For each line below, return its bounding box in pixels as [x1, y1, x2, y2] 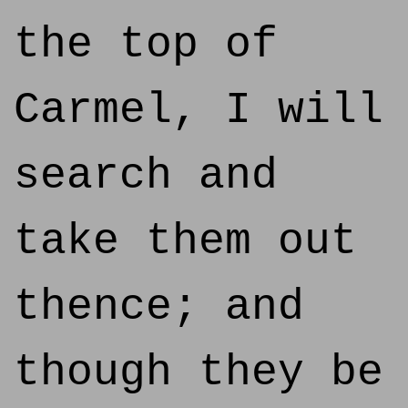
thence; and [14, 282, 304, 331]
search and [14, 151, 278, 200]
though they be [14, 348, 383, 397]
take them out [14, 217, 357, 266]
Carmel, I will [14, 86, 383, 135]
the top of [14, 20, 278, 69]
